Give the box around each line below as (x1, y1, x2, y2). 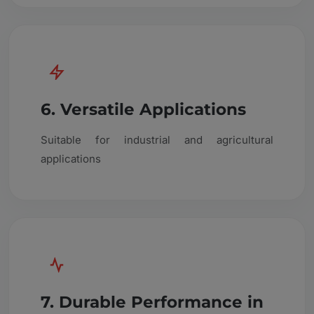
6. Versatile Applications (41, 98, 246, 119)
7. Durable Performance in (41, 291, 264, 312)
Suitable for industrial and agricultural (41, 132, 273, 146)
